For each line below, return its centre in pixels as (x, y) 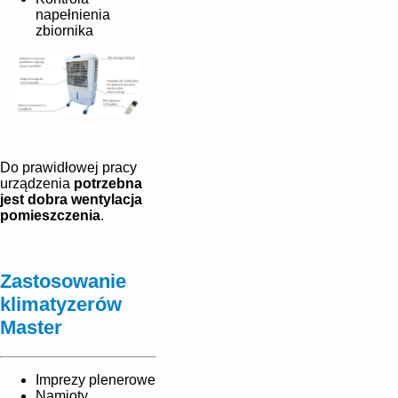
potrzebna (108, 183)
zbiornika (64, 30)
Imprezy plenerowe (96, 379)
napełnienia (73, 14)
